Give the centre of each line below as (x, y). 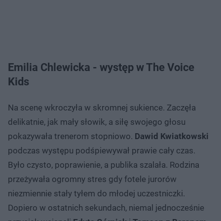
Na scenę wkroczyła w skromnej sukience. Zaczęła (102, 108)
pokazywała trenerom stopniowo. (71, 136)
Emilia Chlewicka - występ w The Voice (101, 68)
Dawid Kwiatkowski (172, 136)
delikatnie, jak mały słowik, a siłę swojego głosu (97, 122)
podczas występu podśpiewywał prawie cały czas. (102, 151)
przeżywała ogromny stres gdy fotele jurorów (92, 179)
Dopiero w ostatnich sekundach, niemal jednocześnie (106, 208)
